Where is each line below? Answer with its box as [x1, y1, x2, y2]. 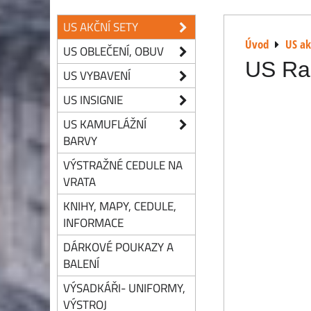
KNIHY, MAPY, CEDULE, [63, 197, 176, 215]
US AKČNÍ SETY [63, 18, 138, 35]
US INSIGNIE [63, 91, 123, 108]
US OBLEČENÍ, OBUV [63, 42, 164, 60]
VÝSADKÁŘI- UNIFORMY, [63, 279, 185, 296]
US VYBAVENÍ [63, 67, 131, 84]
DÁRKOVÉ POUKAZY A [63, 238, 174, 255]
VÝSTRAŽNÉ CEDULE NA [63, 156, 183, 174]
